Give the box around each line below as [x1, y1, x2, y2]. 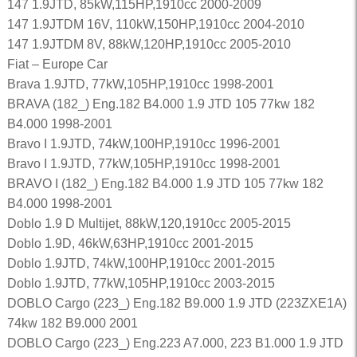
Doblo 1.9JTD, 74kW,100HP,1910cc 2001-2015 [6, 257, 275, 270]
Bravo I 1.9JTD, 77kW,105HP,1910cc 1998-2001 [6, 157, 280, 171]
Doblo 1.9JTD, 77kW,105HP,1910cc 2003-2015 [6, 277, 275, 290]
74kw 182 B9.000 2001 [6, 316, 138, 330]
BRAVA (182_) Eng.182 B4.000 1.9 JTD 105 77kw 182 [6, 97, 315, 111]
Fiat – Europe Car [6, 57, 108, 71]
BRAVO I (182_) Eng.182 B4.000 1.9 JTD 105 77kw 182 [6, 177, 324, 190]
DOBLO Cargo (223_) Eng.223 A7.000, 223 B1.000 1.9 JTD [6, 336, 343, 350]
